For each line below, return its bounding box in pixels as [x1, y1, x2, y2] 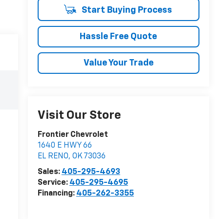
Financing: [37, 190, 76, 198]
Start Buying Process [79, 5, 172, 15]
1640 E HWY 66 [37, 142, 92, 150]
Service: [37, 179, 69, 187]
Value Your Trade [83, 58, 153, 67]
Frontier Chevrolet [37, 131, 108, 139]
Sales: [37, 168, 62, 176]
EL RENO [37, 153, 68, 161]
